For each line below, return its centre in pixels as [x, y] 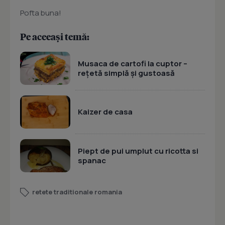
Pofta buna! [41, 13]
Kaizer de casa [105, 112]
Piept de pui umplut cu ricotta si [138, 151]
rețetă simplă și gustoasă [126, 73]
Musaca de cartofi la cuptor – [133, 63]
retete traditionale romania [77, 192]
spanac [92, 160]
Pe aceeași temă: [55, 37]
